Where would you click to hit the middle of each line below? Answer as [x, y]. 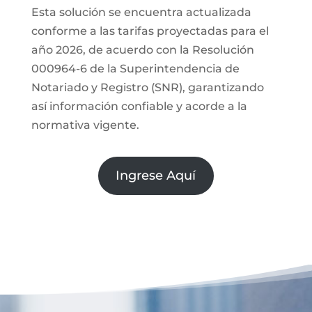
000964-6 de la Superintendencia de [135, 68]
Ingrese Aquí [156, 175]
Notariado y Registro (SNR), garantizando [147, 87]
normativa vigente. [85, 125]
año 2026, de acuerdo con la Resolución [142, 49]
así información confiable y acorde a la [139, 106]
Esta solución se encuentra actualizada [141, 12]
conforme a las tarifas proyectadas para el [150, 31]
